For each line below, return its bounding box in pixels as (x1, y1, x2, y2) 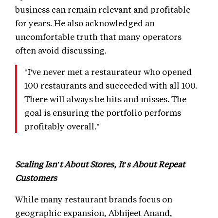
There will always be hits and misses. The (24, 93, 186, 105)
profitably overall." (24, 121, 100, 132)
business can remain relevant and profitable (15, 4, 190, 15)
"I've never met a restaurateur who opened (24, 66, 192, 77)
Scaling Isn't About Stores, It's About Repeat (15, 159, 185, 170)
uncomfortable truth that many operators (15, 31, 182, 42)
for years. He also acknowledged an (15, 18, 155, 29)
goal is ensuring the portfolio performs (24, 107, 181, 118)
